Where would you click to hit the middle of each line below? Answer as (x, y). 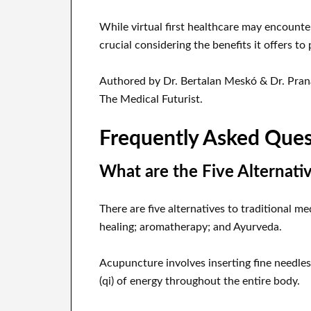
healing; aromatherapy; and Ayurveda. (191, 227)
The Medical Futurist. (151, 100)
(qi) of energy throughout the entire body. (200, 281)
